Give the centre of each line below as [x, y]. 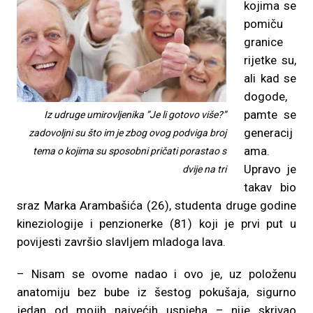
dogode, [265, 96]
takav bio [270, 187]
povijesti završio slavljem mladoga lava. [121, 242]
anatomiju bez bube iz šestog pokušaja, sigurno [156, 292]
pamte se [270, 115]
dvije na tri [204, 169]
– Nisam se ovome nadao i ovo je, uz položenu [156, 274]
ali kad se [270, 78]
